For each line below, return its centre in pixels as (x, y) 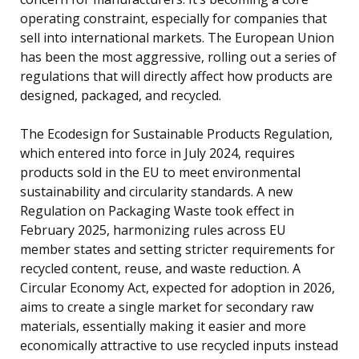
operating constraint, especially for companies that (173, 19)
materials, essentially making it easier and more (163, 327)
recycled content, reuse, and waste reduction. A (160, 269)
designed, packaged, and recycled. (121, 96)
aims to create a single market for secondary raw (167, 307)
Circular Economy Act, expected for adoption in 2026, (177, 288)
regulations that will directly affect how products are (176, 77)
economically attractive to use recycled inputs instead (179, 346)
